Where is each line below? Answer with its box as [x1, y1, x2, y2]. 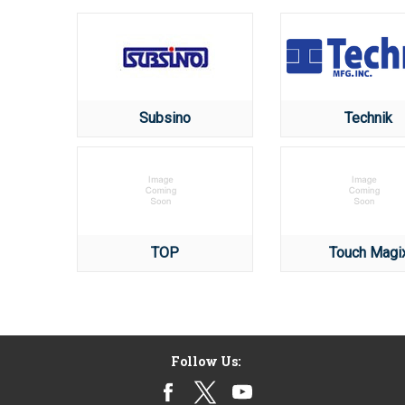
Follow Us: [170, 352, 240, 370]
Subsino [139, 109, 191, 127]
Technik [344, 109, 392, 127]
